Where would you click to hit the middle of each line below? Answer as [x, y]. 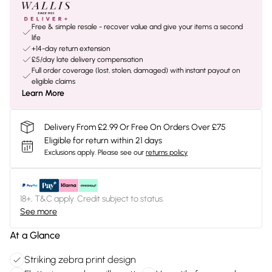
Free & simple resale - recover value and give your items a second [137, 27]
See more [39, 212]
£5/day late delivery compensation [87, 59]
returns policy [167, 152]
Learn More [43, 93]
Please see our [121, 152]
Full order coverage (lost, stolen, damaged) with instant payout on [136, 70]
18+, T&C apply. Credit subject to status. [92, 199]
